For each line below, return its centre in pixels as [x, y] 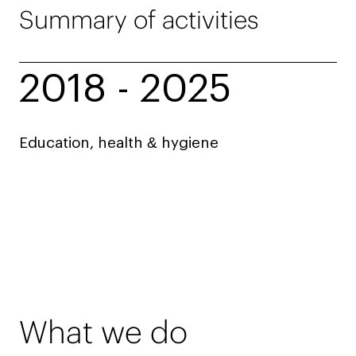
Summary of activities [139, 19]
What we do [103, 332]
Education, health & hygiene [119, 143]
